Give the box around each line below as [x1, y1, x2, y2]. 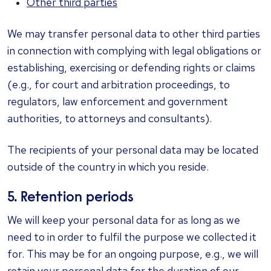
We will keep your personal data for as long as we [7, 213, 240, 227]
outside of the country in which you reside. [7, 160, 209, 174]
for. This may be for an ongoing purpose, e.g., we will [7, 247, 258, 261]
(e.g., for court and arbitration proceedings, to [7, 77, 230, 91]
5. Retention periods [7, 191, 134, 205]
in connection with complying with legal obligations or [7, 44, 261, 57]
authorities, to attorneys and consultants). [7, 111, 212, 125]
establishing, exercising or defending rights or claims [7, 60, 255, 74]
